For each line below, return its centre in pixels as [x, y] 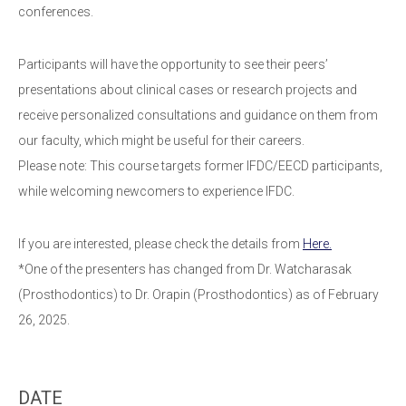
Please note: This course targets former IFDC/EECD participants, [200, 166]
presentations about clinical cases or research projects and [188, 90]
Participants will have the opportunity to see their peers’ [173, 65]
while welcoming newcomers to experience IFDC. [156, 192]
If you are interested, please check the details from [160, 244]
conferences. [56, 12]
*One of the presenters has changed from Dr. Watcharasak [185, 270]
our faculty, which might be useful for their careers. [161, 141]
